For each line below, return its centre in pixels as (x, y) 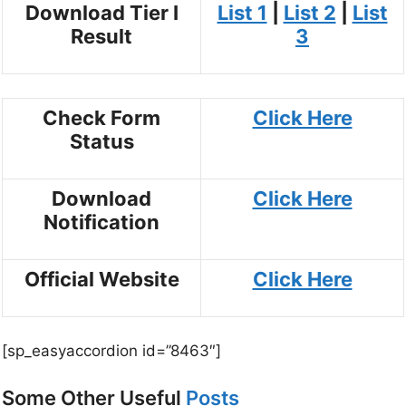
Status (101, 141)
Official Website (101, 279)
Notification (101, 222)
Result (101, 37)
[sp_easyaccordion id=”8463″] (111, 351)
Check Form (101, 117)
